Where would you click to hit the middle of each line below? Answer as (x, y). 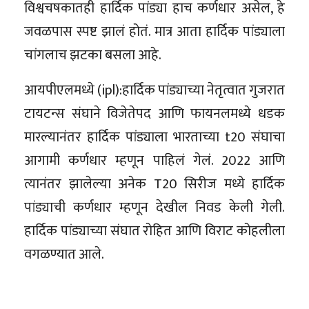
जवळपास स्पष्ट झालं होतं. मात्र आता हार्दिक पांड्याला (154, 31)
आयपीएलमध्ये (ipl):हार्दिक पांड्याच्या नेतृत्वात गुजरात (154, 90)
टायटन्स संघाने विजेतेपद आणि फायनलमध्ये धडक (154, 113)
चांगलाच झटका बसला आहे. (93, 55)
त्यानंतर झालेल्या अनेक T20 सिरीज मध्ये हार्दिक (154, 184)
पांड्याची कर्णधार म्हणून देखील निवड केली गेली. (154, 207)
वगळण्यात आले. (64, 254)
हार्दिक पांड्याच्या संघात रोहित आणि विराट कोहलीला (154, 231)
